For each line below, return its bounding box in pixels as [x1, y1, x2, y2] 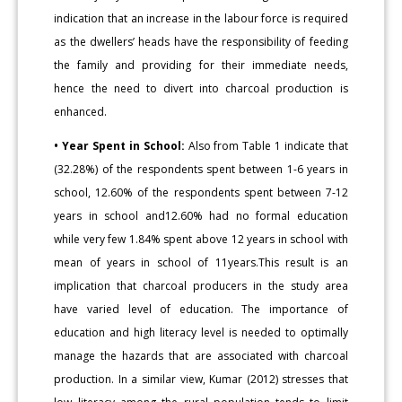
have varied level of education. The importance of [54, 301, 348, 317]
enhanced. [54, 103, 108, 119]
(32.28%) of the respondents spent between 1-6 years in [54, 161, 348, 177]
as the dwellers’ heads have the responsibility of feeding [54, 33, 348, 49]
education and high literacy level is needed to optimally [54, 324, 348, 340]
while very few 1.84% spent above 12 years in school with [54, 231, 348, 247]
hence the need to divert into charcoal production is [54, 80, 348, 96]
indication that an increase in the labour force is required [54, 10, 348, 26]
